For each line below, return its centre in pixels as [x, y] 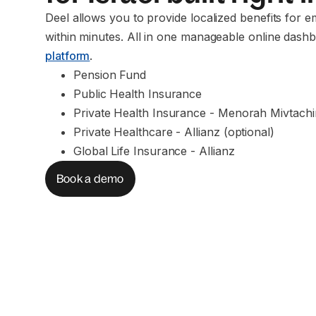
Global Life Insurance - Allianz [154, 151]
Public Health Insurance [138, 93]
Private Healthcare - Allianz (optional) [174, 132]
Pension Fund [110, 74]
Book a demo [90, 178]
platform [68, 55]
